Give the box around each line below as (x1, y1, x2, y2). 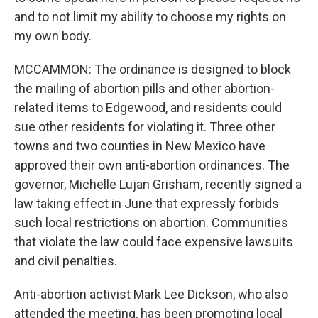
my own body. (14, 28, 92, 43)
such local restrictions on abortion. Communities (14, 215, 288, 230)
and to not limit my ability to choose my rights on (14, 9, 286, 24)
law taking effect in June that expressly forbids (14, 196, 279, 211)
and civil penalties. (14, 253, 117, 268)
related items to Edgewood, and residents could (14, 100, 282, 115)
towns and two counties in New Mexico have (14, 138, 265, 153)
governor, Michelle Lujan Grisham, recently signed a (14, 177, 302, 192)
